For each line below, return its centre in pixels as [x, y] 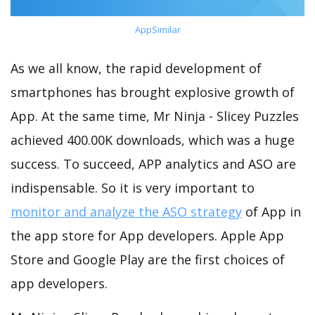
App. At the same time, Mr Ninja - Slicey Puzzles [155, 116]
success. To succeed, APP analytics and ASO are [153, 164]
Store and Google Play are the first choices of [148, 260]
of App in [271, 212]
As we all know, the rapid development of [136, 69]
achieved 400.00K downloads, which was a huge [153, 140]
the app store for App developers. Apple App [147, 236]
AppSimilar [157, 29]
